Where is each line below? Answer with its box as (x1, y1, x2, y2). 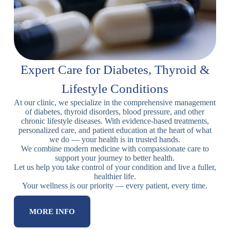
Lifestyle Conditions (61, 81, 168, 95)
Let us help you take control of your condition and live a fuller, (13, 162, 216, 171)
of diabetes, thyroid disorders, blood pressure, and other (25, 107, 205, 116)
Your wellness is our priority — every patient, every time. (22, 181, 208, 190)
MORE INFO (29, 207, 75, 216)
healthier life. (93, 171, 136, 181)
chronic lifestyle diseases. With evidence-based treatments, (21, 116, 209, 125)
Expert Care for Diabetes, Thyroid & (20, 62, 209, 76)
